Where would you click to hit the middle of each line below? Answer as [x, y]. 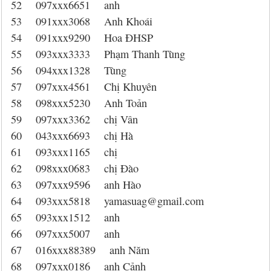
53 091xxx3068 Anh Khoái [82, 21]
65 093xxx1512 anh [65, 217]
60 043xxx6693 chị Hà [72, 135]
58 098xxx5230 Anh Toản [79, 103]
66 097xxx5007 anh [65, 233]
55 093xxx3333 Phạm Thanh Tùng [98, 54]
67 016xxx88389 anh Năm [80, 250]
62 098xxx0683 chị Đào [75, 168]
